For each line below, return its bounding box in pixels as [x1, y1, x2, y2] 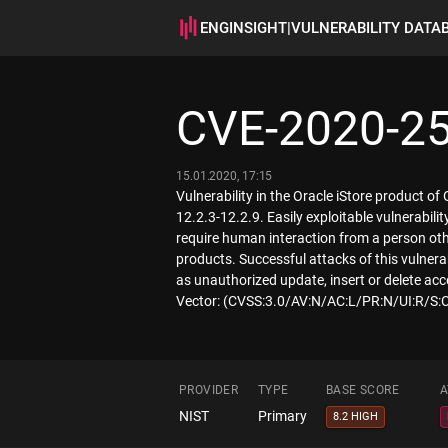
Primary [258, 408, 307, 424]
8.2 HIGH [333, 410, 378, 423]
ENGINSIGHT [200, 19, 287, 37]
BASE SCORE [326, 383, 399, 397]
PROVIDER [179, 383, 239, 397]
